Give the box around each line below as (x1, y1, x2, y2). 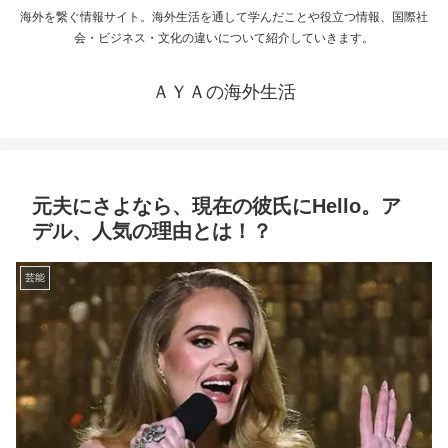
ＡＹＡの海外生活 (152, 82, 296, 103)
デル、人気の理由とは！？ (32, 220, 272, 243)
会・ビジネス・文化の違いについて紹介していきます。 (74, 31, 374, 46)
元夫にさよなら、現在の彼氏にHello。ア (32, 195, 401, 218)
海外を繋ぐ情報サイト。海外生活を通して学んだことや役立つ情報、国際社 (20, 10, 428, 25)
